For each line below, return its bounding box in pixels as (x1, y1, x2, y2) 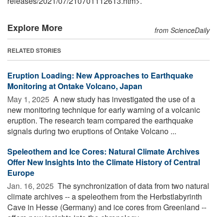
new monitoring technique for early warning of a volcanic (7, 104, 200, 115)
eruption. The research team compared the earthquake (7, 114, 193, 126)
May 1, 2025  (7, 93, 51, 105)
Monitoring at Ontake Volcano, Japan (7, 80, 142, 92)
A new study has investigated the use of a (51, 93, 195, 105)
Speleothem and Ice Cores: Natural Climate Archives (7, 145, 200, 157)
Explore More (7, 21, 62, 34)
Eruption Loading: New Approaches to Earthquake (7, 69, 193, 81)
